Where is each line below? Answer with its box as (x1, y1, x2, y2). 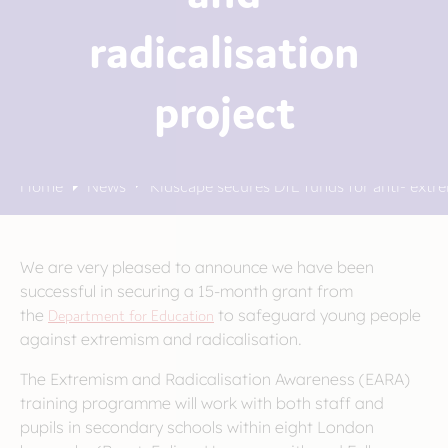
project (153, 79, 295, 137)
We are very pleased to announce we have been (20, 257, 374, 277)
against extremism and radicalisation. (20, 329, 302, 349)
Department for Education (48, 305, 214, 324)
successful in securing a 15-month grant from (20, 281, 353, 301)
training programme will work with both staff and (20, 393, 384, 413)
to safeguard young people (214, 305, 421, 325)
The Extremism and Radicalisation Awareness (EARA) (20, 369, 410, 389)
